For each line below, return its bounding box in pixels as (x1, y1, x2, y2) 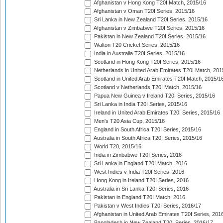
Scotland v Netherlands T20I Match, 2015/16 (93, 84, 202, 91)
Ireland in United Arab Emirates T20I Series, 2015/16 (93, 110, 220, 116)
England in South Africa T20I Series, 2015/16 (93, 126, 201, 133)
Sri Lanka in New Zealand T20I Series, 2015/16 (93, 16, 208, 23)
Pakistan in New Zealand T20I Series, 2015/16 (93, 33, 206, 40)
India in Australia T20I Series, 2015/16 (93, 50, 185, 57)
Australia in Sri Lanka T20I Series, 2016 (93, 186, 189, 192)
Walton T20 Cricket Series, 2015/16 (93, 42, 180, 48)
